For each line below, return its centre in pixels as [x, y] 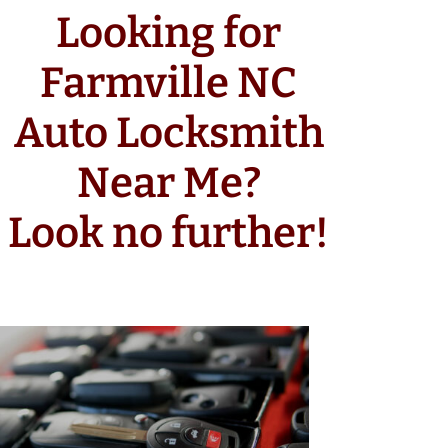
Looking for [169, 33]
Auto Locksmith [168, 133]
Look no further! [169, 233]
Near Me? [168, 183]
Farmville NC [169, 83]
